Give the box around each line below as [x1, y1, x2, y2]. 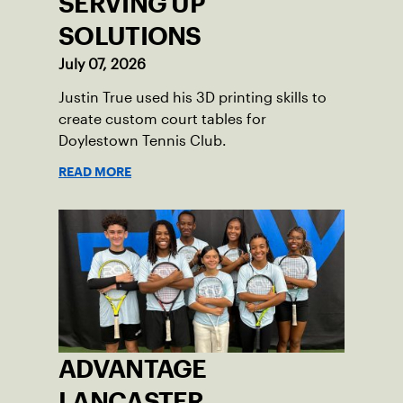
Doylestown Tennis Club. [58, 132, 227, 148]
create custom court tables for [58, 111, 266, 127]
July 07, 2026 [58, 56, 146, 72]
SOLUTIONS [58, 26, 201, 45]
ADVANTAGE [58, 359, 207, 378]
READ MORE [58, 166, 131, 176]
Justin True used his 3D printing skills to [58, 89, 327, 105]
